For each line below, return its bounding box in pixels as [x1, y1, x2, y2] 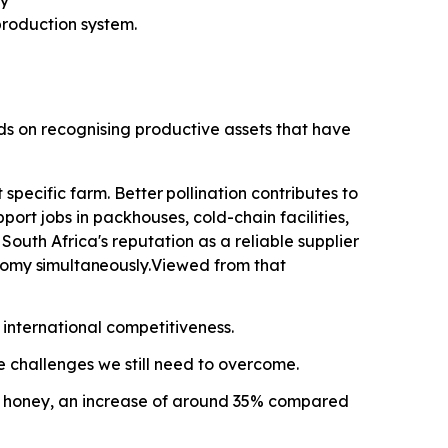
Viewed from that [150, 255, 286, 276]
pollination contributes [166, 183, 339, 204]
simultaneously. [35, 255, 151, 276]
